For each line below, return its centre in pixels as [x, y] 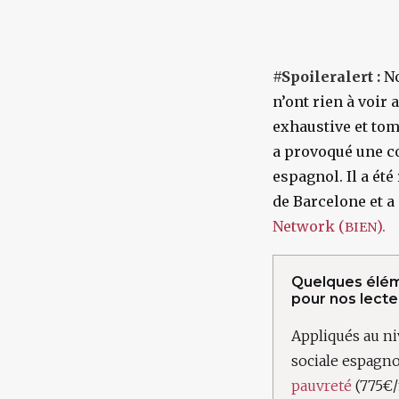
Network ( [309, 226]
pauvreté [322, 386]
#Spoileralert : [326, 77]
